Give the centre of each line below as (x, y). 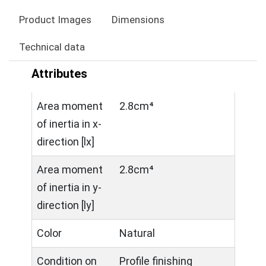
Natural (137, 233)
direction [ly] (66, 205)
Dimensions (138, 20)
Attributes (59, 74)
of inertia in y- (69, 187)
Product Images (55, 20)
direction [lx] (66, 142)
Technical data (52, 47)
